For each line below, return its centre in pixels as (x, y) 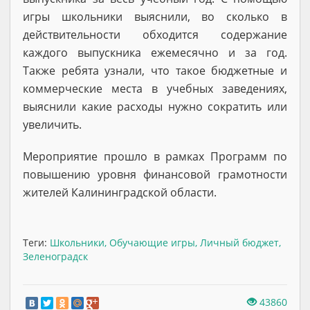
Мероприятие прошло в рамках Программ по (155, 156)
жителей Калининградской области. (120, 192)
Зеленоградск (55, 256)
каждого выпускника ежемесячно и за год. (155, 52)
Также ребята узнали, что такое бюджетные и (155, 70)
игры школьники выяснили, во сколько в (155, 16)
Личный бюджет (239, 242)
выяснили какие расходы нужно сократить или (155, 106)
